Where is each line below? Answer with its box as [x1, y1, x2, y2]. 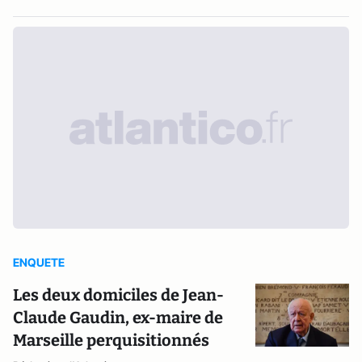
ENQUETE [13, 255, 65, 269]
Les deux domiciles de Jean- [13, 285, 224, 305]
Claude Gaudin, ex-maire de [13, 308, 223, 327]
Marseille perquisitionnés [13, 330, 209, 350]
